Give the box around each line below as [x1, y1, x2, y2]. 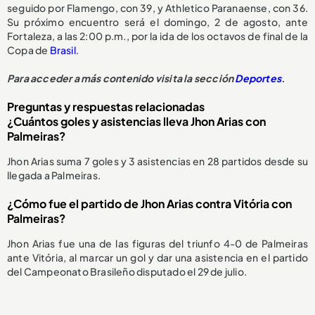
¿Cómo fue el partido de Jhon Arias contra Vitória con [7, 196, 292, 212]
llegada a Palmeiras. [7, 169, 101, 182]
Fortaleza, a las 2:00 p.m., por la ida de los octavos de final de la [7, 30, 308, 43]
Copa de [7, 44, 50, 57]
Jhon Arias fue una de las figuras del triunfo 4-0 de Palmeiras [7, 237, 308, 250]
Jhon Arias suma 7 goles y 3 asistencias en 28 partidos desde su [7, 155, 308, 168]
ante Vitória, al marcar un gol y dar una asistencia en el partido [7, 251, 308, 264]
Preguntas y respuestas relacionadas [7, 99, 205, 115]
